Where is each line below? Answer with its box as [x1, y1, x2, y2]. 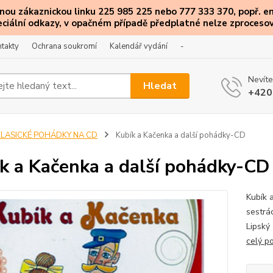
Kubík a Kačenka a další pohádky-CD [113, 130, 246, 141]
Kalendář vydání [110, 41, 168, 52]
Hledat [143, 79, 177, 93]
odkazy [27, 17, 59, 29]
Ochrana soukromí [32, 41, 97, 52]
